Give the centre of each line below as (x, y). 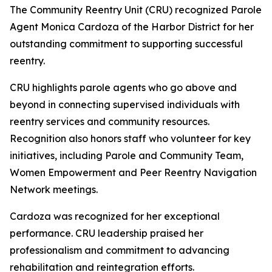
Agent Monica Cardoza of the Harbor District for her (132, 26)
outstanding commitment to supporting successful (126, 43)
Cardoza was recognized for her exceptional (115, 216)
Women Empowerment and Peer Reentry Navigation (133, 172)
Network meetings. (54, 189)
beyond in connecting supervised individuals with (125, 104)
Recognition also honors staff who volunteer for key (130, 138)
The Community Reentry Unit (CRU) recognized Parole (136, 9)
